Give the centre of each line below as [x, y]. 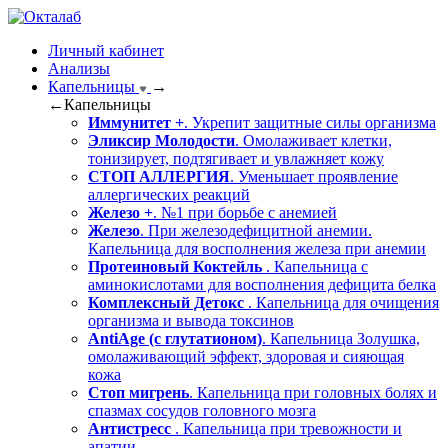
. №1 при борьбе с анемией [245, 212]
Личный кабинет [106, 50]
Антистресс [131, 428]
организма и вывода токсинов [191, 320]
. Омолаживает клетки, [313, 140]
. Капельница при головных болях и [313, 392]
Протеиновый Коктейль [177, 266]
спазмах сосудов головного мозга [202, 410]
